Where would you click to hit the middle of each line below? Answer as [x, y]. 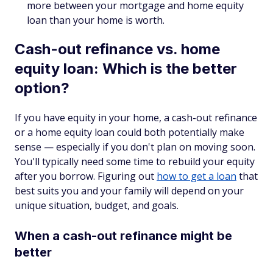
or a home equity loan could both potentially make [129, 132]
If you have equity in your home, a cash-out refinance [136, 118]
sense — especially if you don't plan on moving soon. [135, 147]
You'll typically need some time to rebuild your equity [135, 161]
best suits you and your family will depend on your [129, 191]
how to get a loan [197, 176]
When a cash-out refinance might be [123, 236]
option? [42, 88]
